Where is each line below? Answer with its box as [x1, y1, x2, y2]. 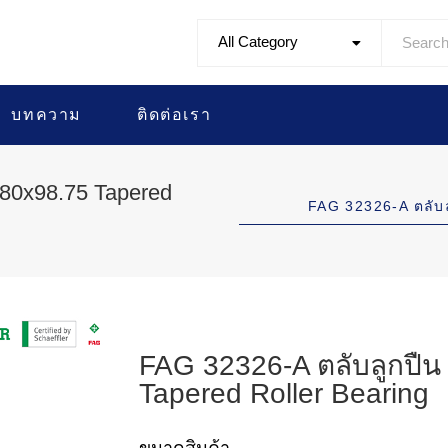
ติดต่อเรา [137, 106, 212, 123]
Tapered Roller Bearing [139, 378, 429, 409]
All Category [218, 32, 299, 50]
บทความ [11, 106, 83, 123]
